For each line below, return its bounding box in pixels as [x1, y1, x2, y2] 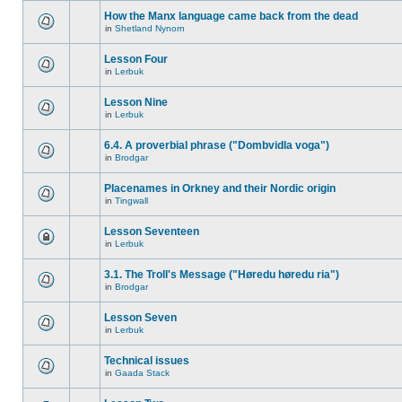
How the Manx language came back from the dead [104, 10, 358, 22]
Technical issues [104, 354, 189, 367]
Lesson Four [104, 53, 168, 66]
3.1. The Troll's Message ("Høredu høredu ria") [104, 268, 339, 281]
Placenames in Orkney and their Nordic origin [104, 182, 336, 195]
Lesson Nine [104, 96, 168, 109]
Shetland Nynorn [115, 23, 185, 33]
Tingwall [115, 196, 148, 205]
